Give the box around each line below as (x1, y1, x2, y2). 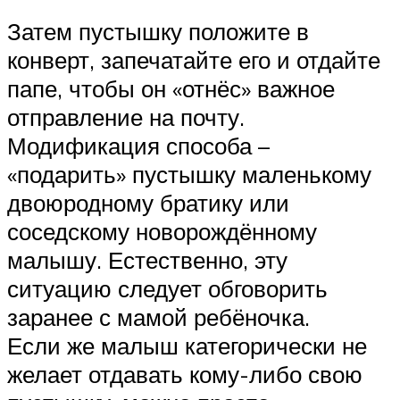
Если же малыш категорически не (7, 330, 367, 360)
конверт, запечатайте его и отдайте (7, 45, 380, 74)
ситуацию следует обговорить (7, 273, 328, 303)
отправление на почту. (7, 102, 245, 131)
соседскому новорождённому (7, 216, 317, 246)
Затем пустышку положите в (7, 16, 309, 46)
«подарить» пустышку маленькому (7, 159, 371, 188)
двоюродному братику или (7, 187, 289, 217)
